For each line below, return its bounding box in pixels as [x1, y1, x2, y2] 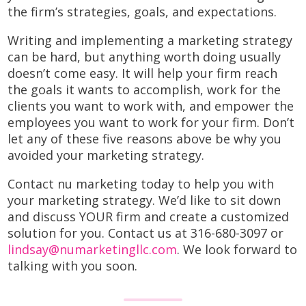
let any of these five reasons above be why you [8, 130, 282, 147]
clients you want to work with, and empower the [8, 97, 294, 114]
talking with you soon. [8, 257, 138, 274]
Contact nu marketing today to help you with [8, 175, 275, 192]
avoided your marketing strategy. [8, 146, 205, 163]
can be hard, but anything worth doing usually [8, 48, 281, 65]
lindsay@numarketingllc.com [8, 240, 178, 258]
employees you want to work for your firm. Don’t [8, 113, 295, 130]
